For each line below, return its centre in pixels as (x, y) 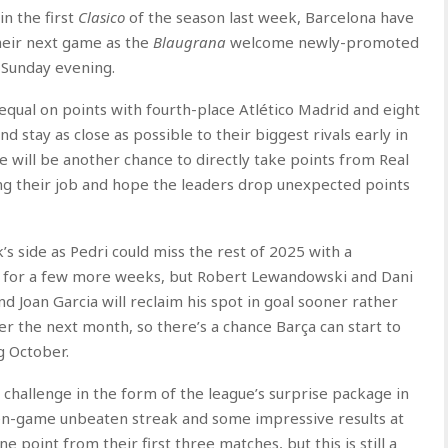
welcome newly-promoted (322, 42)
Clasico (101, 17)
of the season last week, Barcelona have (269, 17)
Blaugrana (189, 42)
